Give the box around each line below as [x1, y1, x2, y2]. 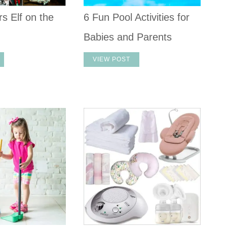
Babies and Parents [84, 31, 172, 43]
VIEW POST [93, 55, 131, 63]
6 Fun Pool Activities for [84, 11, 190, 23]
